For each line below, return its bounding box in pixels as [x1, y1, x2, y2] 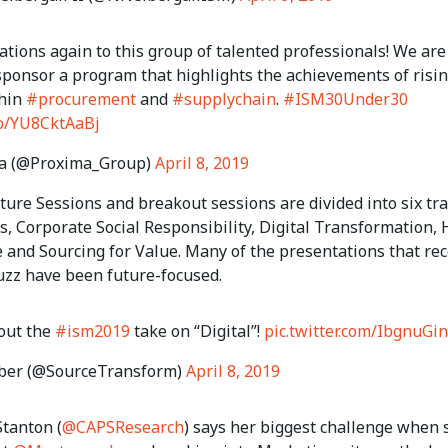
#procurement [26, 88, 136, 111]
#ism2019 [55, 320, 130, 343]
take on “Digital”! [130, 320, 264, 343]
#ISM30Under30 [283, 88, 408, 111]
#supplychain [172, 88, 276, 111]
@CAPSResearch [62, 416, 184, 439]
